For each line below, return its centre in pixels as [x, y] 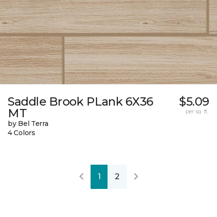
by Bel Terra [28, 123]
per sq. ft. [197, 111]
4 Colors [22, 132]
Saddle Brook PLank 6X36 [81, 101]
